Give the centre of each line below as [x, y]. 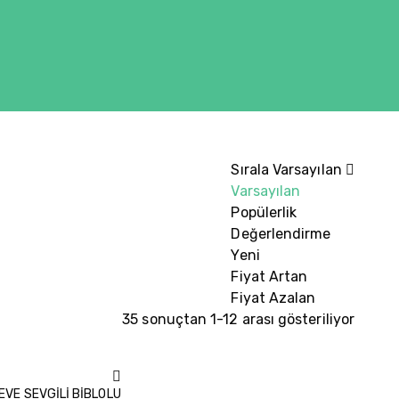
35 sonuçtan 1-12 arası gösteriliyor [238, 319]
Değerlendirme [281, 234]
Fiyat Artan [269, 277]
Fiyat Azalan [273, 298]
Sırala [250, 170]
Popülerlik [264, 212]
